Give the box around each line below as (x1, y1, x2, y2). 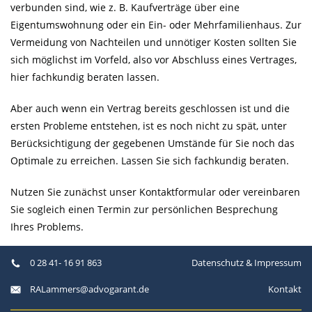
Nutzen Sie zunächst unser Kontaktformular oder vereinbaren (10, 185, 300, 198)
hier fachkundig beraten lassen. (10, 70, 159, 84)
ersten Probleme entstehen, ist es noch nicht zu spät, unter (10, 119, 287, 132)
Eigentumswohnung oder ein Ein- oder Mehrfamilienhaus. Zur (10, 18, 302, 31)
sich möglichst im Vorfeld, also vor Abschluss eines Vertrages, (10, 53, 297, 66)
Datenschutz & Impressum (192, 256, 302, 269)
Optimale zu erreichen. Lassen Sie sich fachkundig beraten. (10, 154, 289, 167)
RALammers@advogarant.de (28, 283, 149, 296)
